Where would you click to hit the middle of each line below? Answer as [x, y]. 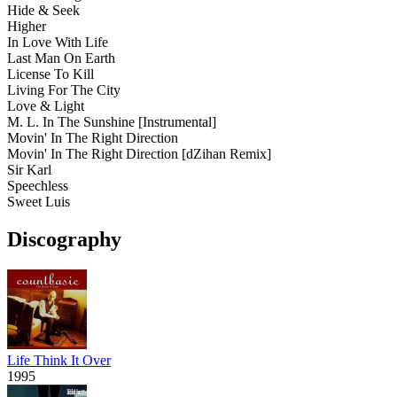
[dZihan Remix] [226, 154]
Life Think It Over [59, 361]
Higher [27, 27]
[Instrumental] [177, 122]
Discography [64, 240]
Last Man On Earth [61, 58]
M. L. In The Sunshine [71, 122]
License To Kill [51, 74]
